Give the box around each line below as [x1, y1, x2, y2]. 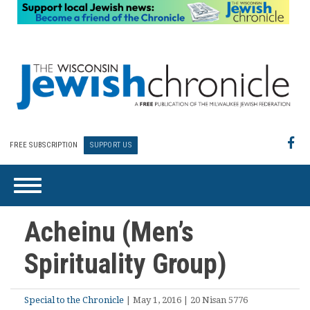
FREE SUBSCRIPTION [10, 140, 78, 150]
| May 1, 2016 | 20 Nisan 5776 [124, 295, 248, 305]
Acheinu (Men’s [24, 216, 194, 248]
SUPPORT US [90, 140, 131, 150]
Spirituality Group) [24, 248, 227, 280]
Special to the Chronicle [24, 295, 124, 305]
